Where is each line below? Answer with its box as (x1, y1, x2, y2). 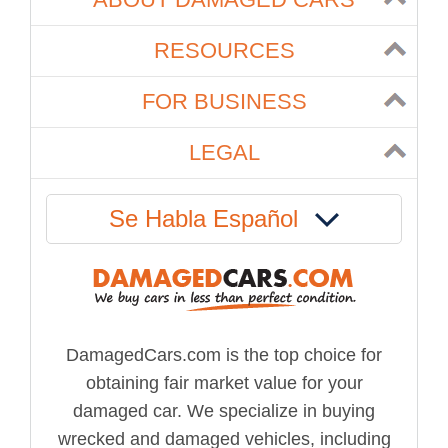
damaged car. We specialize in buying (73, 400, 375, 421)
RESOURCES (153, 37, 295, 63)
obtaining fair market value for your (85, 372, 363, 393)
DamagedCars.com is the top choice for (66, 344, 382, 365)
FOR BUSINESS (141, 88, 307, 114)
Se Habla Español (109, 204, 305, 232)
